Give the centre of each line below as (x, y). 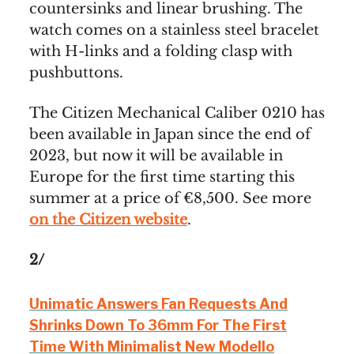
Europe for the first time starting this (162, 177)
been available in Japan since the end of (170, 134)
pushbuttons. (76, 72)
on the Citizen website (108, 219)
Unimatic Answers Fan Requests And (158, 303)
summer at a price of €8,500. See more (170, 198)
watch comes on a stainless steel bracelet (174, 30)
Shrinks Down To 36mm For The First (158, 325)
